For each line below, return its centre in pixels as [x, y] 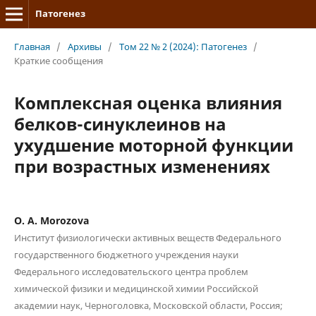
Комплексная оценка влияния [148, 102]
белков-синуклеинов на [120, 123]
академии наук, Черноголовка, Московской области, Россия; [148, 305]
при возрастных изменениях [142, 166]
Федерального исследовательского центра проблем [131, 271]
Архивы [84, 46]
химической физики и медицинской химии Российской [136, 288]
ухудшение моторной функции [153, 145]
